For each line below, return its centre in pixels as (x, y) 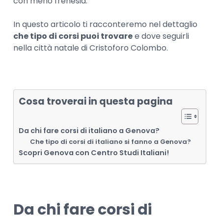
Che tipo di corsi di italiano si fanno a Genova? (110, 141)
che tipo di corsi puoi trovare (73, 36)
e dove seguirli (161, 36)
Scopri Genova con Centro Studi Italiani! (94, 152)
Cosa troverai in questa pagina (96, 101)
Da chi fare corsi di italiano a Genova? (89, 130)
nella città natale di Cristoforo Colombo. (91, 48)
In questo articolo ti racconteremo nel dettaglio (106, 24)
